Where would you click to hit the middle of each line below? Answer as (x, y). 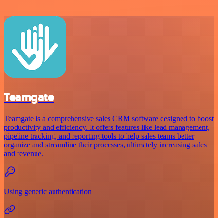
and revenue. (24, 154)
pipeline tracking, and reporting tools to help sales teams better (99, 136)
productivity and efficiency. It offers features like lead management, (107, 127)
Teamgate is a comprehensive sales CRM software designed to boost (109, 119)
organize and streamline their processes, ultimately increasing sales (105, 145)
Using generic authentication (48, 192)
